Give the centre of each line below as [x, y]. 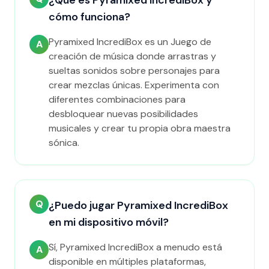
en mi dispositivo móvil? [109, 222]
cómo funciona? [89, 17]
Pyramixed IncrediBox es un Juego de [130, 42]
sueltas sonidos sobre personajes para [134, 71]
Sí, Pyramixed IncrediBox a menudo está [135, 247]
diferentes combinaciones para [117, 99]
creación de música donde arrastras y [132, 56]
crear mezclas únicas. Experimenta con [134, 85]
